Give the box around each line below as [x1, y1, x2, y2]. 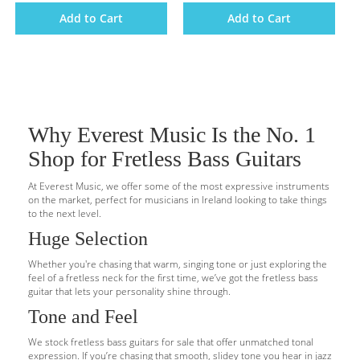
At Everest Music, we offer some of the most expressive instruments [28, 179, 329, 193]
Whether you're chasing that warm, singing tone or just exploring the [28, 257, 327, 271]
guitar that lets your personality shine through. [28, 284, 231, 298]
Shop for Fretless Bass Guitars [28, 146, 301, 171]
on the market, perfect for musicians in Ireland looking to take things [28, 193, 327, 207]
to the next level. [28, 207, 101, 220]
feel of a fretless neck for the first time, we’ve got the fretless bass [28, 271, 318, 284]
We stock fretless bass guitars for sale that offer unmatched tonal [28, 335, 313, 349]
